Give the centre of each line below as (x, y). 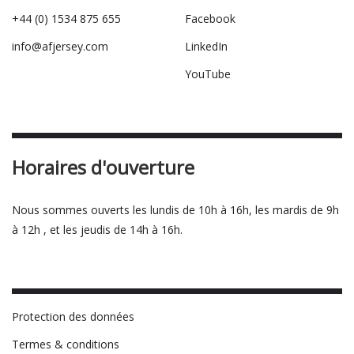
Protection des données (73, 316)
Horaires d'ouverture (103, 167)
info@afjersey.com (60, 46)
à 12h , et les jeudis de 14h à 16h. (97, 230)
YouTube (208, 74)
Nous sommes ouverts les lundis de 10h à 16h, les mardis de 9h (175, 210)
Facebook (210, 19)
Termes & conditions (66, 344)
